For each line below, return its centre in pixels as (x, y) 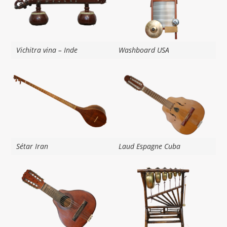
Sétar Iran (32, 146)
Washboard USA (144, 50)
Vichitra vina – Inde (47, 50)
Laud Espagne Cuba (149, 146)
